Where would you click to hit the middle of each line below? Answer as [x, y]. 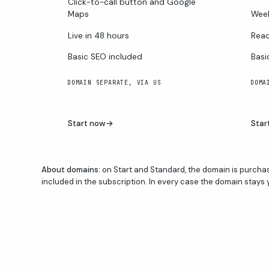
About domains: [71, 169]
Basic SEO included [105, 56]
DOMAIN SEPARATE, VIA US [114, 82]
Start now [86, 123]
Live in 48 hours [98, 35]
